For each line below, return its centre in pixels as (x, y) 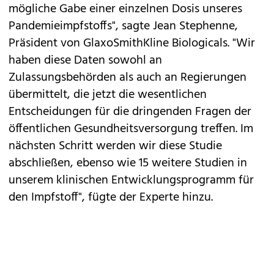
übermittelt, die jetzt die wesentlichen (108, 95)
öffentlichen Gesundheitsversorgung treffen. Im (131, 129)
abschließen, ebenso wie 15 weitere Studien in (128, 163)
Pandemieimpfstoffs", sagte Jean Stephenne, (123, 26)
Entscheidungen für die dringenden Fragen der (130, 112)
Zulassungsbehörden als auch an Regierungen (128, 78)
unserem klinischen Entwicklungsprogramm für (131, 180)
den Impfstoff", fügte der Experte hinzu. (111, 198)
